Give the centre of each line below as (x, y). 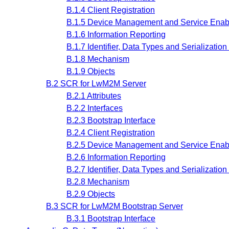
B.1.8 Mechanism (98, 59)
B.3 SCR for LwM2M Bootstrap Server (114, 207)
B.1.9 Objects (91, 72)
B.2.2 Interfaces (95, 108)
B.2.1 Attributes (94, 96)
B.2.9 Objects (91, 194)
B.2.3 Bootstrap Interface (111, 121)
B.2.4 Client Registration (111, 133)
